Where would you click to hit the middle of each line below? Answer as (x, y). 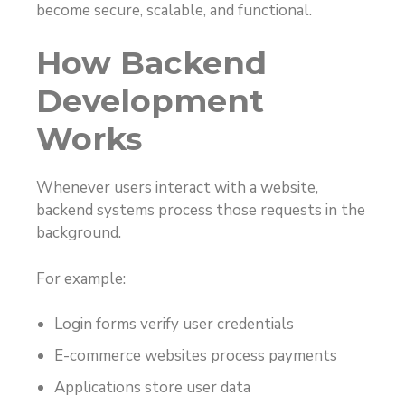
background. (79, 233)
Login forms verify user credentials (174, 325)
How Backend (151, 63)
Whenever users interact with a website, (177, 188)
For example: (81, 278)
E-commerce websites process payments (196, 356)
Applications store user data (152, 388)
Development (150, 101)
